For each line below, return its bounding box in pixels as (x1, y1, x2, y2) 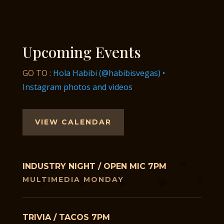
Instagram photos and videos (22, 81, 132, 93)
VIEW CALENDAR (34, 117, 111, 127)
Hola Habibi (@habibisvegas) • (52, 67, 165, 79)
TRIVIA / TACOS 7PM (22, 212, 110, 222)
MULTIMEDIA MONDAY (22, 175, 124, 184)
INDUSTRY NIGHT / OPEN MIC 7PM (22, 161, 166, 171)
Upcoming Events (22, 42, 141, 62)
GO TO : (22, 67, 53, 79)
